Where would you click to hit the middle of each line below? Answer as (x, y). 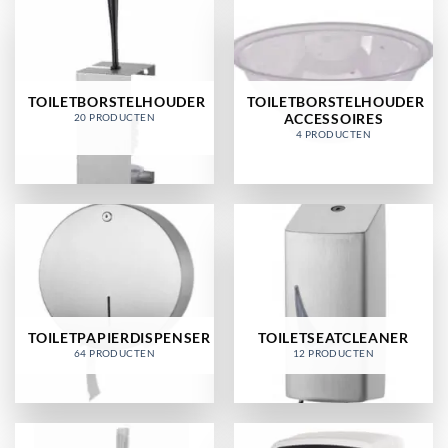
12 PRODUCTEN (333, 353)
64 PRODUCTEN (114, 353)
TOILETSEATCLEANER (333, 337)
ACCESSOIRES (333, 118)
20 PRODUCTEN (114, 117)
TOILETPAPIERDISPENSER (119, 337)
